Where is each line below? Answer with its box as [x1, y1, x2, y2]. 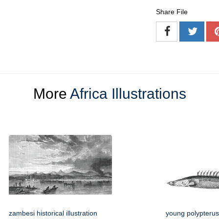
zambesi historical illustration [9, 209, 97, 218]
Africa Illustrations [69, 86, 186, 102]
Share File [156, 8, 188, 16]
